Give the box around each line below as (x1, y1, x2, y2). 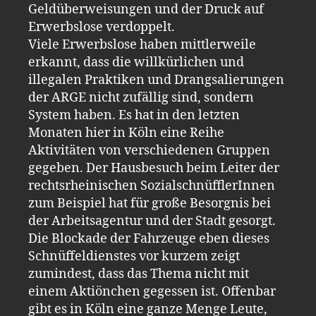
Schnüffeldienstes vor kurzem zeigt (28, 248, 240, 265)
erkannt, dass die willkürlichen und (28, 54, 244, 71)
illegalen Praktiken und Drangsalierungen (28, 71, 284, 88)
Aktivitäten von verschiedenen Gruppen (28, 142, 270, 159)
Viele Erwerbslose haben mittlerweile (28, 36, 256, 53)
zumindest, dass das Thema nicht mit (28, 265, 249, 282)
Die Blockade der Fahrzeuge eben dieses (28, 230, 269, 247)
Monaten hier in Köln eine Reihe (28, 124, 224, 141)
